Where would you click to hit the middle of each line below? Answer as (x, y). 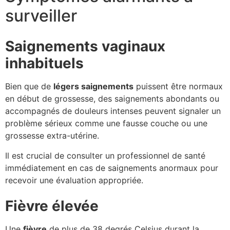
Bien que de (29, 87)
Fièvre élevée (52, 206)
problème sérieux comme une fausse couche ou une (106, 123)
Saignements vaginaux (85, 46)
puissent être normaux (178, 87)
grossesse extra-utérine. (52, 136)
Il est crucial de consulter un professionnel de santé (105, 155)
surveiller (41, 16)
